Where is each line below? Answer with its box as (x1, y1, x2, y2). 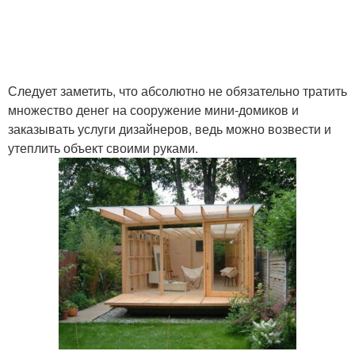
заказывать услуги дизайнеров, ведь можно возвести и (8, 120, 331, 138)
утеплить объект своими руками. (8, 139, 198, 157)
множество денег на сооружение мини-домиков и (8, 101, 299, 119)
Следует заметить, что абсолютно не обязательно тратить (8, 82, 347, 100)
